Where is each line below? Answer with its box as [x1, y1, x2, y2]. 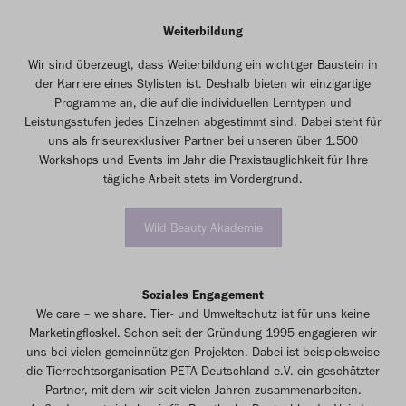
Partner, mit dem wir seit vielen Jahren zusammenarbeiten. [44, 382, 362, 398]
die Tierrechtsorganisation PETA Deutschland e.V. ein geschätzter [26, 362, 380, 379]
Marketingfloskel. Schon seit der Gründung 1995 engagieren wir [29, 324, 377, 341]
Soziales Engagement [142, 286, 264, 303]
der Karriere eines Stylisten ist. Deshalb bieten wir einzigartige [35, 75, 371, 92]
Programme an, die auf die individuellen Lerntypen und [54, 94, 352, 111]
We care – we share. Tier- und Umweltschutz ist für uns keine [36, 305, 370, 322]
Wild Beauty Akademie [143, 219, 263, 236]
